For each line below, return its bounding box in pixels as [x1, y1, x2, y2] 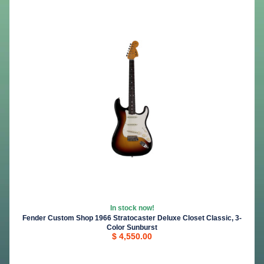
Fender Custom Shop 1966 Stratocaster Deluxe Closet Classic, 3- [22, 214, 242, 222]
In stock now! [110, 204, 154, 212]
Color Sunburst [107, 224, 157, 232]
